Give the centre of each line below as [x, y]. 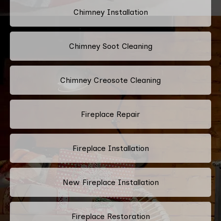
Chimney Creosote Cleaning [110, 80]
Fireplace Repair [110, 114]
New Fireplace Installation [110, 182]
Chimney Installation [110, 12]
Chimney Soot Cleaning [110, 46]
